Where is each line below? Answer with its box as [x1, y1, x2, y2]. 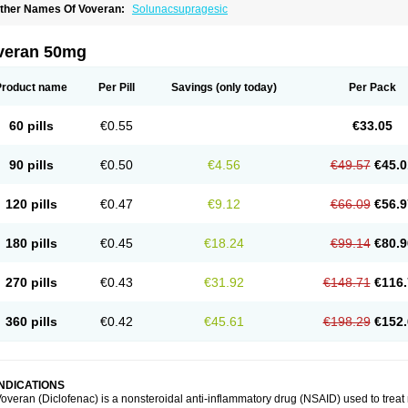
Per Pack [348, 81, 396, 94]
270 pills [5, 275, 57, 290]
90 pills [8, 158, 54, 172]
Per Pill [98, 81, 135, 94]
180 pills [5, 236, 57, 250]
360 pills [5, 314, 57, 329]
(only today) [213, 81, 277, 94]
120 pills [5, 197, 57, 211]
